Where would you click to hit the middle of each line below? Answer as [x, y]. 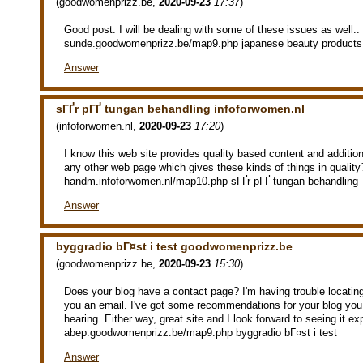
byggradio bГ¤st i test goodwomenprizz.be [174, 246]
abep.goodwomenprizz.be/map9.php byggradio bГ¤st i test [201, 332]
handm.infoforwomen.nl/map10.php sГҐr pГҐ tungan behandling [211, 181]
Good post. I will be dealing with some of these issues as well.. [212, 30]
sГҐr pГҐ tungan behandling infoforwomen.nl [180, 109]
